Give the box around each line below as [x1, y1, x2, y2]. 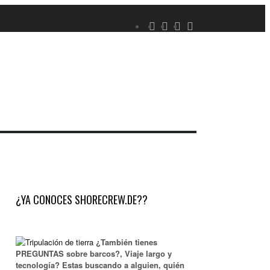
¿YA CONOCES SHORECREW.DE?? [16, 192, 148, 208]
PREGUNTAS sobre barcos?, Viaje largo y [16, 248, 172, 260]
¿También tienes [93, 236, 157, 248]
